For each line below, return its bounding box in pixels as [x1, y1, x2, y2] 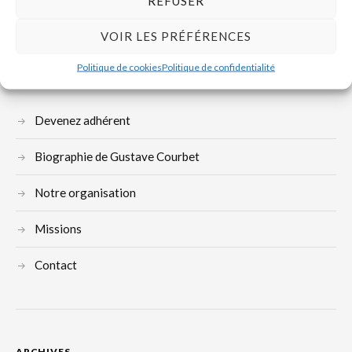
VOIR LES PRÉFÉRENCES [101, 28, 251, 43]
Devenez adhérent [35, 113, 130, 128]
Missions [35, 222, 82, 236]
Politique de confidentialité [162, 60, 275, 72]
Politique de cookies [77, 60, 162, 72]
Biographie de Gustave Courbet [35, 149, 200, 164]
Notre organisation [35, 185, 136, 200]
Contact [35, 258, 77, 273]
